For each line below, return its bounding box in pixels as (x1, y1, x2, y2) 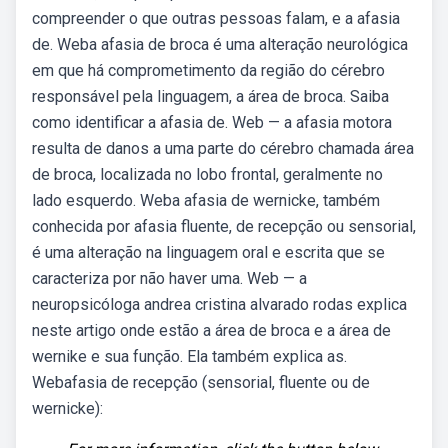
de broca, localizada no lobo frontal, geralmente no (32, 165, 383, 184)
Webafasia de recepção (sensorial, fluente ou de (32, 373, 370, 392)
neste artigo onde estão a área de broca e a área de (32, 321, 391, 340)
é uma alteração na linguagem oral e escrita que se (32, 243, 385, 262)
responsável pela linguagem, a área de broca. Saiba (32, 87, 389, 106)
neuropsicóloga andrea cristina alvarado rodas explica (32, 295, 407, 314)
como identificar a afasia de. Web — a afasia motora (32, 113, 392, 132)
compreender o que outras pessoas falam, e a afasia (32, 9, 400, 28)
